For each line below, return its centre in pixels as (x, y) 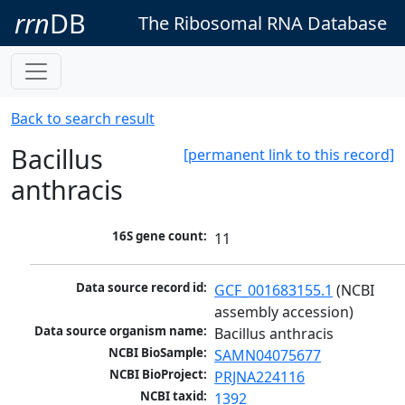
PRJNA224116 (260, 377)
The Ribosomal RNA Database (263, 23)
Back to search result (83, 118)
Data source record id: (142, 288)
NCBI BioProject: (159, 375)
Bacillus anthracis (274, 334)
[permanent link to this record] (289, 155)
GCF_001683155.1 (274, 291)
